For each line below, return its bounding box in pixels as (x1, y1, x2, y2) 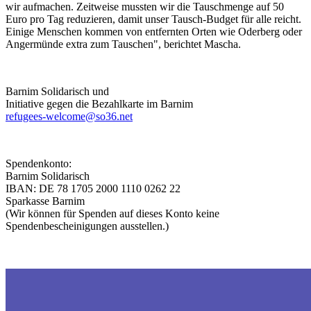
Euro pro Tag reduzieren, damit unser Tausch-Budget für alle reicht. (6, 12, 301, 25)
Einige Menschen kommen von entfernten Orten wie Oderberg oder (6, 25, 302, 37)
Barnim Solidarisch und (6, 85, 112, 97)
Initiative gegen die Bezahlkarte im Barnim (6, 97, 193, 110)
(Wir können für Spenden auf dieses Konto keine (6, 207, 219, 219)
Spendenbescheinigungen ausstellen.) (6, 219, 169, 232)
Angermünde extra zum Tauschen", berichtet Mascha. (6, 37, 244, 50)
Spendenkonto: (6, 157, 72, 169)
